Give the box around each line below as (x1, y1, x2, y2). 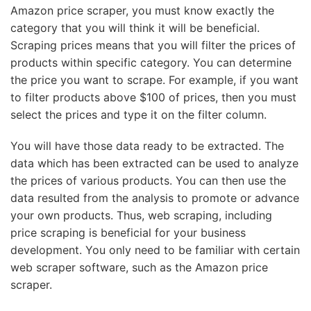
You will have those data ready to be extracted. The (10, 139, 284, 153)
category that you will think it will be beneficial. (10, 21, 260, 35)
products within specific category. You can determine (10, 56, 292, 69)
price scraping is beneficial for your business (10, 226, 246, 239)
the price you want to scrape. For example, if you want (10, 73, 299, 87)
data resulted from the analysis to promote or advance (10, 191, 299, 205)
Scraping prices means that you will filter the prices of (10, 38, 296, 52)
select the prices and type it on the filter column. (10, 108, 267, 121)
